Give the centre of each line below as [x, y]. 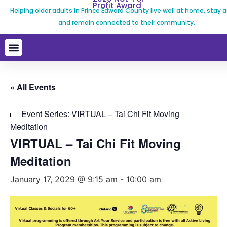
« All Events [33, 87]
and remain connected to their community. [127, 23]
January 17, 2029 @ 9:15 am [64, 179]
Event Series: [46, 114]
